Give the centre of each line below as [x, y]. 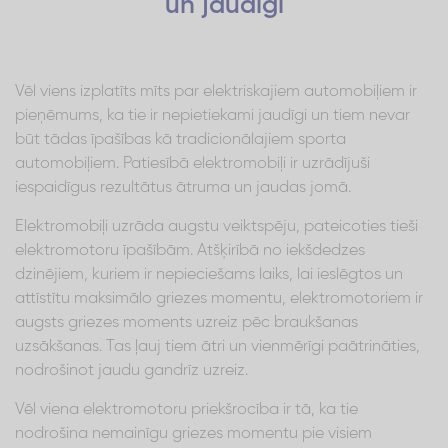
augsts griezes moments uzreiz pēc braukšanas [186, 322]
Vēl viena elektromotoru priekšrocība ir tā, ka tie [186, 409]
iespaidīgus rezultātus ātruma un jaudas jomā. [183, 187]
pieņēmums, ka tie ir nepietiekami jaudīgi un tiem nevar [212, 115]
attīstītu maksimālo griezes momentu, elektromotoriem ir [219, 298]
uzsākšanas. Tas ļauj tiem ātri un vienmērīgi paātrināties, [217, 346]
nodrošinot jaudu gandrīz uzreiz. [131, 370]
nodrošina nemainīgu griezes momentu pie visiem [193, 433]
